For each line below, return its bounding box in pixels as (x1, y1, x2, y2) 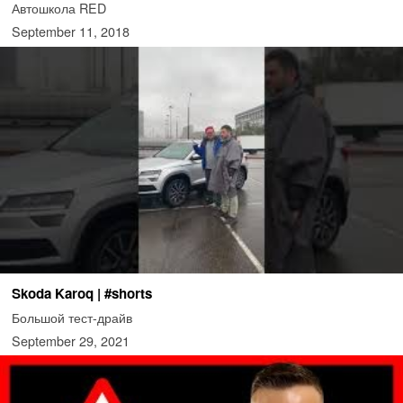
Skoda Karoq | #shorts (11, 283, 152, 304)
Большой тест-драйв (11, 308, 132, 327)
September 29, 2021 (11, 331, 130, 351)
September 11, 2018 (11, 22, 130, 41)
